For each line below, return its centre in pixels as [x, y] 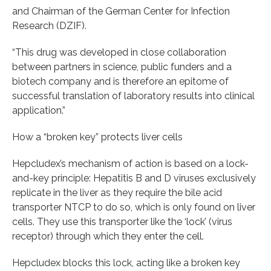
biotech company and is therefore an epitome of [120, 81]
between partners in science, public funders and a [122, 67]
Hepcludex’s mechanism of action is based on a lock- [130, 163]
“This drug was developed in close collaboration [119, 52]
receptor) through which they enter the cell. [108, 236]
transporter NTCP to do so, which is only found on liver [134, 207]
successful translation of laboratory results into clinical [133, 96]
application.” [39, 110]
